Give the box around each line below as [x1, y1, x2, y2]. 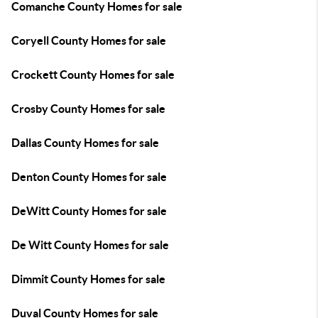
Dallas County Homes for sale [11, 136, 159, 149]
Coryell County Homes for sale [11, 34, 166, 47]
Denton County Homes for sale [11, 170, 167, 183]
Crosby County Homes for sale [11, 102, 165, 115]
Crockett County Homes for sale [11, 68, 175, 81]
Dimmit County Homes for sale [11, 273, 165, 285]
